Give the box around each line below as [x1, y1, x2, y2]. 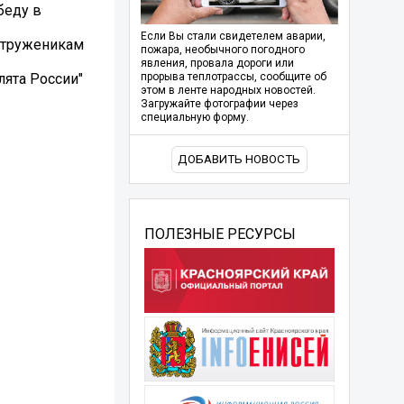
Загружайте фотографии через [140, 97, 298, 111]
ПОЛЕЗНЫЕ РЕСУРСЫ [143, 225, 296, 243]
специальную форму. [140, 111, 249, 124]
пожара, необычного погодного [140, 43, 305, 57]
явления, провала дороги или [140, 57, 294, 70]
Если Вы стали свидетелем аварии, [140, 30, 326, 43]
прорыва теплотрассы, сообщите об [140, 70, 326, 84]
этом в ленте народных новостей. [140, 84, 316, 97]
